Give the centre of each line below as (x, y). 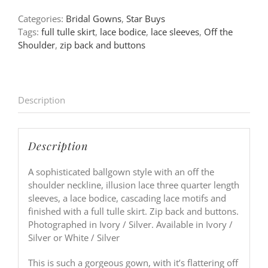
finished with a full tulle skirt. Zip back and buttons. (133, 211)
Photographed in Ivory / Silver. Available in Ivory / (130, 225)
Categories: (42, 18)
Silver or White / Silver (74, 238)
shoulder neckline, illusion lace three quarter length (133, 185)
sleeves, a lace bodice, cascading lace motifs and (127, 198)
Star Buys (146, 18)
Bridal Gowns (94, 18)
